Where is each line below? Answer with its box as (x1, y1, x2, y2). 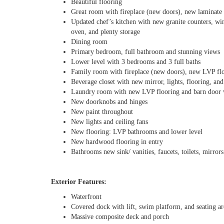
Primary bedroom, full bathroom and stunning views (71, 48, 220, 55)
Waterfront (71, 193, 101, 200)
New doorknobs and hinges (71, 98, 147, 105)
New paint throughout (71, 108, 133, 115)
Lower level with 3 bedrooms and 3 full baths (71, 58, 200, 65)
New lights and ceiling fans (71, 118, 148, 125)
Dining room (71, 38, 107, 45)
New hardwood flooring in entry (71, 138, 163, 145)
